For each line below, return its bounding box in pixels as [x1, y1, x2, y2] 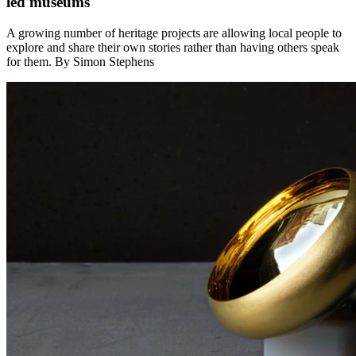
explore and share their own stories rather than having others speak [6, 41, 339, 55]
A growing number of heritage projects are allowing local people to [6, 26, 342, 41]
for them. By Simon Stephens [6, 55, 154, 69]
